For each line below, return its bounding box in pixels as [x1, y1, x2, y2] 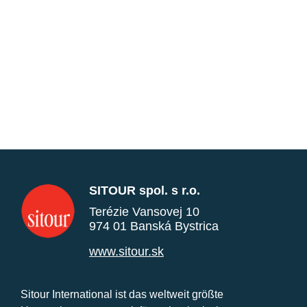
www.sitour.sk [89, 244, 164, 258]
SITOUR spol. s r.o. [89, 183, 200, 197]
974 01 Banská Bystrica [89, 219, 219, 233]
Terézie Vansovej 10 [89, 204, 199, 219]
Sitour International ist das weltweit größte [21, 288, 223, 300]
